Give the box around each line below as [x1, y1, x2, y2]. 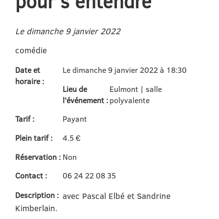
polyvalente [109, 94, 150, 106]
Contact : [15, 170, 47, 181]
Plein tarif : [15, 132, 53, 143]
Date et [15, 65, 41, 76]
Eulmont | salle [109, 83, 162, 94]
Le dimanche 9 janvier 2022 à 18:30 [62, 65, 187, 76]
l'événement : [62, 94, 108, 106]
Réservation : [15, 151, 61, 162]
